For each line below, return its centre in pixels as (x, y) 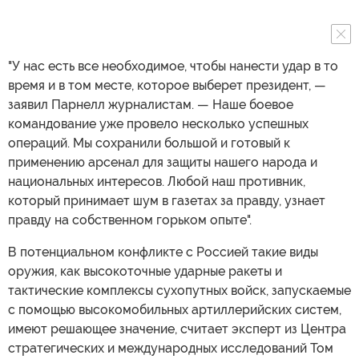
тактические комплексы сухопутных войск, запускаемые (179, 290)
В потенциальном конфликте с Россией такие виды (163, 252)
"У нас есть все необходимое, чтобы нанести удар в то (173, 66)
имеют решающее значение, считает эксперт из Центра (177, 329)
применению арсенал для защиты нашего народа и (163, 162)
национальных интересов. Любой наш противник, (157, 181)
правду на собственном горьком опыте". (130, 220)
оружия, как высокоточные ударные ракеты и (145, 271)
